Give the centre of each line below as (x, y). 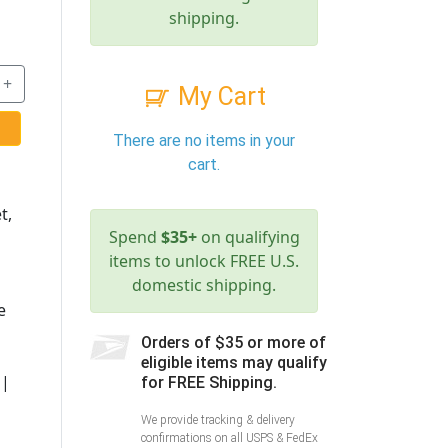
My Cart (219, 97)
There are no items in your (204, 141)
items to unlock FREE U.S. (204, 261)
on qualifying (248, 237)
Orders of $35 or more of (233, 343)
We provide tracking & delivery (218, 420)
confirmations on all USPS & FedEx (229, 438)
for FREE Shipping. (209, 383)
